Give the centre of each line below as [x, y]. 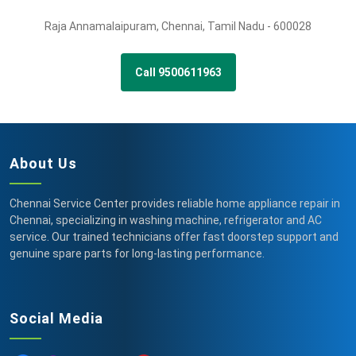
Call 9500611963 [178, 72]
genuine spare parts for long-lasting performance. [137, 253]
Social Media [56, 318]
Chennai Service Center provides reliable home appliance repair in [175, 203]
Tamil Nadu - [240, 26]
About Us [43, 163]
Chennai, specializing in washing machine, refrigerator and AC [166, 220]
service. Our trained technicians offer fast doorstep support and [174, 237]
